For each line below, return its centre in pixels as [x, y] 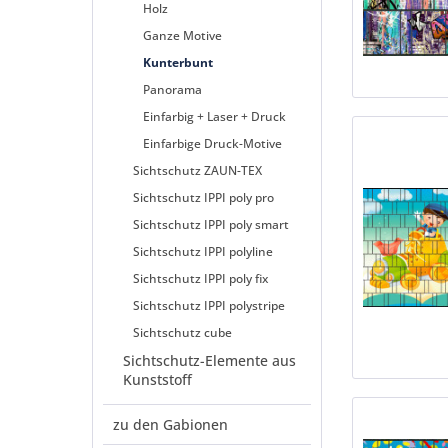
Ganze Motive [182, 35]
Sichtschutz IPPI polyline [203, 251]
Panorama [172, 89]
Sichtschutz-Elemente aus [209, 360]
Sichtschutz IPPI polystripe [209, 305]
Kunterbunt [178, 62]
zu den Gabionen [170, 424]
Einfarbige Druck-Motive [212, 143]
